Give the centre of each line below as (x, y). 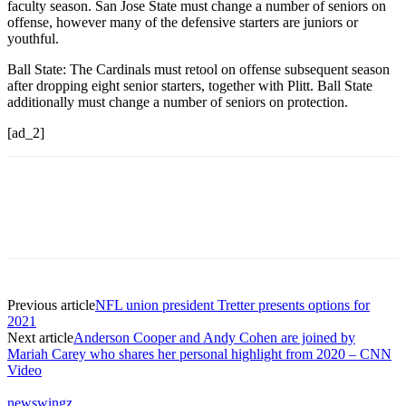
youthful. (33, 38)
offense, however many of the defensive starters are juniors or (183, 22)
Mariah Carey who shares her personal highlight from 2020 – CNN (199, 353)
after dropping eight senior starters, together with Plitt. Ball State (190, 85)
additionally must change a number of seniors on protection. (178, 101)
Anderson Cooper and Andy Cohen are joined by (214, 337)
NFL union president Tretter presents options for (232, 304)
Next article (40, 337)
